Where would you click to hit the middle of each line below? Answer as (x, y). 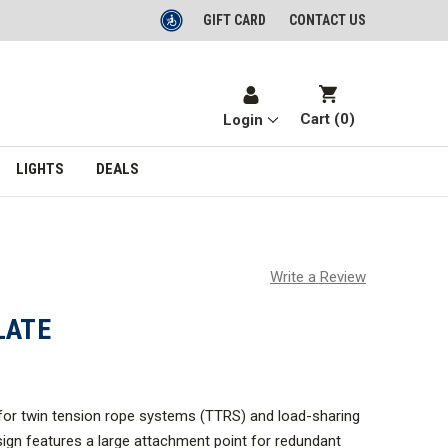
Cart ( (320, 119)
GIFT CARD (234, 20)
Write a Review (318, 277)
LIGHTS (39, 168)
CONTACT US (327, 20)
